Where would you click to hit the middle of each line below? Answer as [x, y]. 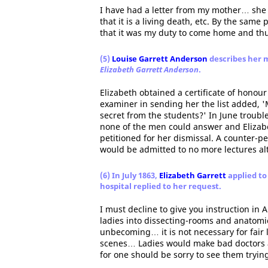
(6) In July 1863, [130, 175]
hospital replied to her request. [161, 186]
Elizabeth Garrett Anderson [149, 69]
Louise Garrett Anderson [160, 59]
